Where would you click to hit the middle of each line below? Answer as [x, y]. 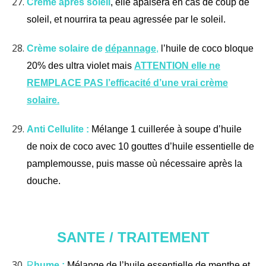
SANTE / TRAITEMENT [133, 237]
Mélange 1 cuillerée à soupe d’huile [167, 129]
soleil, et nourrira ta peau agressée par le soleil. [126, 19]
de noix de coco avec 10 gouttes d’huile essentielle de [140, 146]
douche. [44, 180]
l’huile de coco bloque [206, 48]
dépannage [131, 48]
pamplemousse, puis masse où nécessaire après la [134, 163]
